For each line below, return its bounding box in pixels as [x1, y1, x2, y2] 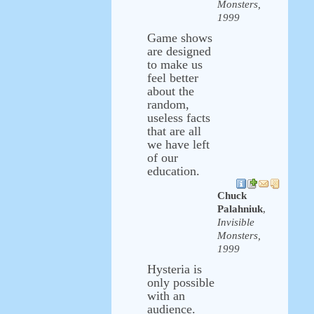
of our [147, 151, 178, 165]
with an [147, 289, 185, 303]
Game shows [147, 31, 212, 45]
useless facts [147, 111, 210, 125]
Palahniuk [217, 203, 263, 214]
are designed [147, 44, 211, 58]
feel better [147, 71, 198, 85]
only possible [147, 275, 214, 289]
